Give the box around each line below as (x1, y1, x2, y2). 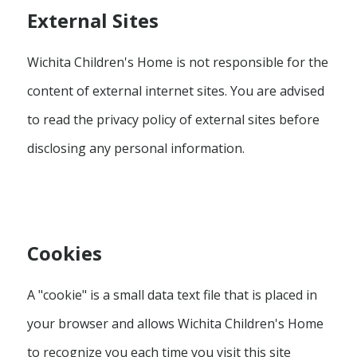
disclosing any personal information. (26, 139, 245, 157)
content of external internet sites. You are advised (26, 81, 324, 100)
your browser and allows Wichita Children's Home (26, 314, 324, 332)
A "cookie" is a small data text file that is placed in (26, 285, 317, 304)
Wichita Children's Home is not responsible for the (26, 53, 328, 71)
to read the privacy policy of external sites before (26, 110, 320, 128)
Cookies (26, 239, 102, 266)
